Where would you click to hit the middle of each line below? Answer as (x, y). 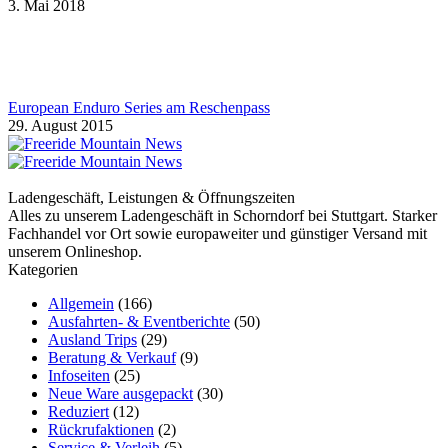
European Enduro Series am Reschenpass (139, 108)
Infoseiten (79, 376)
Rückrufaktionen (101, 430)
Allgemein (81, 304)
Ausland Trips (92, 340)
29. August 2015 (60, 126)
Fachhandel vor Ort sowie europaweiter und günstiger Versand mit (217, 234)
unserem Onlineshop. (75, 252)
